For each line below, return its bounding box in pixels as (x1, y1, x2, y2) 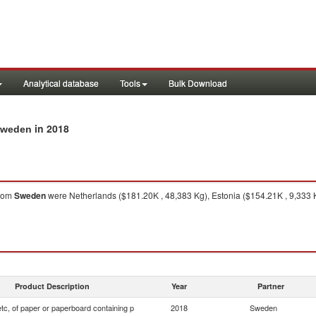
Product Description (15, 281, 90, 291)
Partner (257, 281, 284, 291)
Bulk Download (169, 77, 227, 89)
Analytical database (23, 77, 99, 89)
